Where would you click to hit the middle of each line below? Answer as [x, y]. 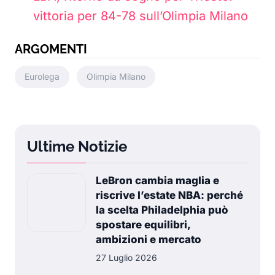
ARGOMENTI [51, 49]
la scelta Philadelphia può [162, 210]
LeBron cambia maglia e [157, 180]
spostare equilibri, [143, 225]
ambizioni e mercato [149, 239]
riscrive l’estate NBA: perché [169, 195]
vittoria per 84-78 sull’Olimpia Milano [141, 16]
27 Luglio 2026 [126, 258]
